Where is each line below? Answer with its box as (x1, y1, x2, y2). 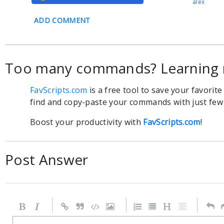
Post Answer (5, 150, 88, 169)
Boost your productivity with (30, 116, 143, 127)
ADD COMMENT (34, 15, 90, 25)
